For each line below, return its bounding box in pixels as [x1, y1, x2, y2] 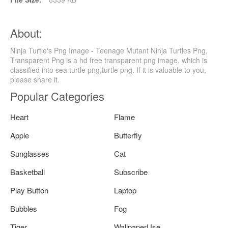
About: [10, 24, 42, 41]
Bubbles [10, 203, 37, 214]
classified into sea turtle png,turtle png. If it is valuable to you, [10, 64, 206, 75]
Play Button [10, 184, 48, 195]
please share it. [10, 74, 60, 84]
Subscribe [114, 166, 148, 177]
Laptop [114, 184, 136, 195]
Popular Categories [10, 88, 104, 104]
